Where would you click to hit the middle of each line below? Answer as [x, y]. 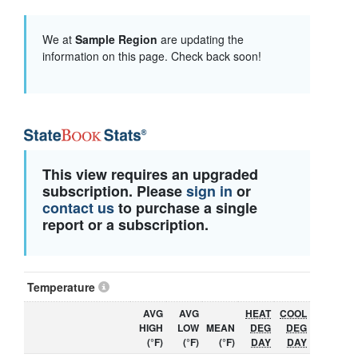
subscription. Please [114, 191]
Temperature [63, 286]
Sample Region [118, 39]
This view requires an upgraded [150, 174]
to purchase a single [186, 207]
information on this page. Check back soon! [152, 56]
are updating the [202, 39]
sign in [209, 191]
